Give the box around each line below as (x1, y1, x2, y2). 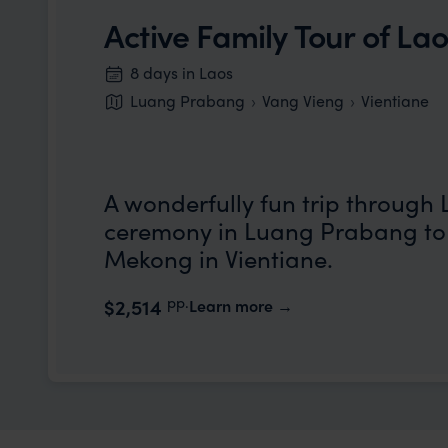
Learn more (189, 294, 273, 318)
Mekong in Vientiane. (104, 241, 333, 276)
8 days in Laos (130, 61, 234, 84)
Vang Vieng (262, 89, 345, 112)
